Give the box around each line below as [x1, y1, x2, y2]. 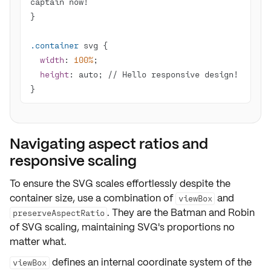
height [40, 69, 69, 79]
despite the [177, 177, 230, 190]
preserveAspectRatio [12, 207, 105, 218]
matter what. [10, 235, 67, 248]
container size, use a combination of [10, 192, 175, 204]
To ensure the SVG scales [10, 177, 126, 190]
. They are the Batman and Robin [107, 206, 255, 219]
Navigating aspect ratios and [10, 134, 208, 153]
